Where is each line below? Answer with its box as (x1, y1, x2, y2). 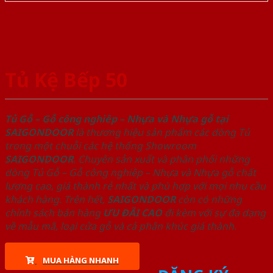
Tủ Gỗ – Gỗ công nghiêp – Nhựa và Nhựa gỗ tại (5, 112, 229, 126)
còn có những (175, 193, 242, 207)
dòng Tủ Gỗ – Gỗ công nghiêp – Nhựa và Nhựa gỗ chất (5, 166, 256, 180)
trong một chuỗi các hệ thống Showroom (5, 139, 196, 153)
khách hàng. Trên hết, (5, 193, 107, 207)
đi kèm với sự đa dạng (165, 206, 266, 220)
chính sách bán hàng (5, 206, 103, 220)
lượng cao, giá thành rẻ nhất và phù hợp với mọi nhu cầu (5, 179, 266, 193)
